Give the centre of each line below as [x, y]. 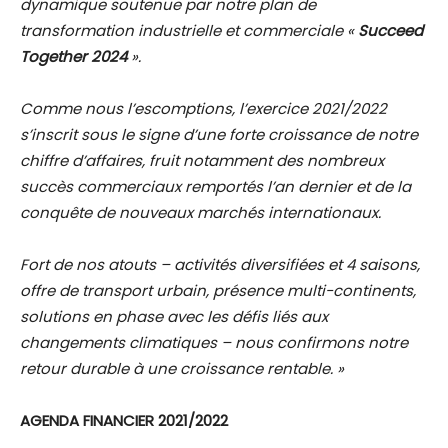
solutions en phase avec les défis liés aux [174, 317]
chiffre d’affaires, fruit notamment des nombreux [202, 161]
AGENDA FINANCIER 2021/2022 [126, 421]
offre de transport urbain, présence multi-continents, [218, 291]
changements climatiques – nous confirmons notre [214, 343]
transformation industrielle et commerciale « [189, 31]
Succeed [390, 31]
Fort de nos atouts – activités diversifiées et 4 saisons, [220, 265]
